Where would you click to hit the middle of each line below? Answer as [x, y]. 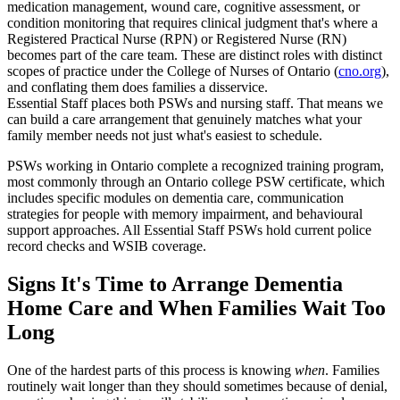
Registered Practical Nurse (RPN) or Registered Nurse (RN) [177, 39]
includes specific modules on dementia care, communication [175, 198]
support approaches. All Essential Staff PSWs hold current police [189, 230]
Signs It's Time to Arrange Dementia [175, 283]
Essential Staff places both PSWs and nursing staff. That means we [195, 104]
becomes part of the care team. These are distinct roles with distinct [195, 55]
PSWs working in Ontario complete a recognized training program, [196, 166]
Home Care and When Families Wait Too [196, 308]
